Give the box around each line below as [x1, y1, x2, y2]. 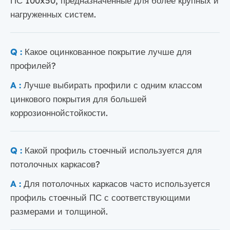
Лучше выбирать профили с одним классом [24, 79, 202, 90]
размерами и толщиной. [10, 205, 108, 217]
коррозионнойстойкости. [10, 106, 108, 118]
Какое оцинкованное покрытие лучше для [25, 45, 191, 57]
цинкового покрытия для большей [10, 92, 147, 104]
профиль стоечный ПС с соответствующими [10, 191, 190, 203]
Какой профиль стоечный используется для [25, 144, 202, 156]
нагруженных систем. [10, 8, 96, 20]
